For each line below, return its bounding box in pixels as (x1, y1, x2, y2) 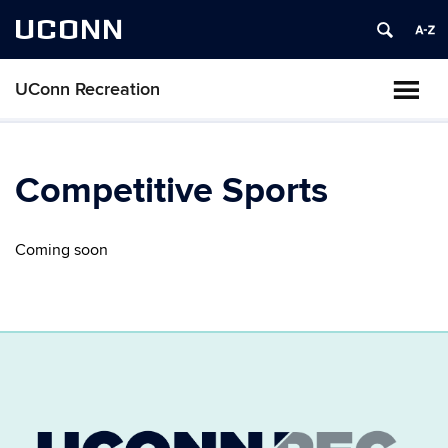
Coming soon (15, 240, 108, 260)
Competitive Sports (15, 169, 328, 213)
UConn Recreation (15, 79, 160, 100)
